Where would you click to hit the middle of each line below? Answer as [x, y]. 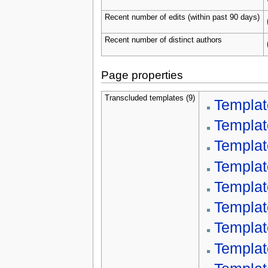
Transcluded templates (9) [150, 98]
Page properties [142, 75]
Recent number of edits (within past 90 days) [182, 17]
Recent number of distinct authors [163, 40]
